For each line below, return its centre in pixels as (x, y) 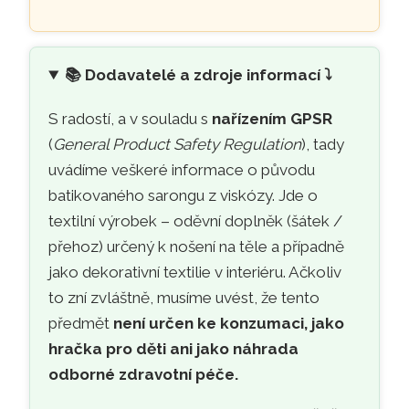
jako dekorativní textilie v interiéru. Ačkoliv (195, 273)
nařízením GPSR (273, 119)
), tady (323, 145)
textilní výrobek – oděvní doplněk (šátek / (196, 221)
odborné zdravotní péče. (144, 375)
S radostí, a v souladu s (131, 119)
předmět (81, 324)
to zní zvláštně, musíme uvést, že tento (184, 298)
